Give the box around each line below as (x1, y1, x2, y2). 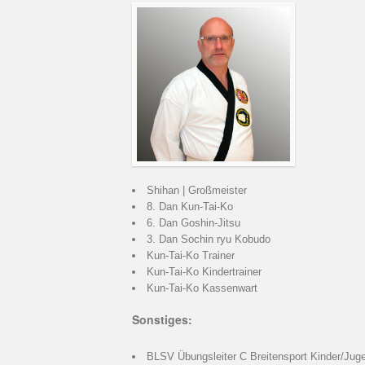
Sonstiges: (132, 310, 192, 328)
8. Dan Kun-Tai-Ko (147, 200, 233, 213)
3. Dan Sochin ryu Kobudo (147, 232, 270, 245)
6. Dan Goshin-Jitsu (147, 216, 240, 229)
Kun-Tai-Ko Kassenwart (147, 281, 257, 294)
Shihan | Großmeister (147, 183, 247, 196)
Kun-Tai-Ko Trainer (147, 248, 235, 262)
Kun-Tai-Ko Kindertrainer (147, 265, 262, 278)
